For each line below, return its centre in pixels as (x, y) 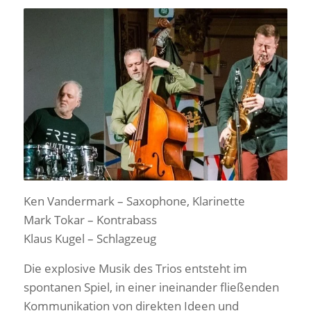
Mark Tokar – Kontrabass (90, 220)
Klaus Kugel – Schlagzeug (90, 239)
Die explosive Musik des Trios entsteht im (135, 269)
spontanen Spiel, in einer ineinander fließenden (151, 287)
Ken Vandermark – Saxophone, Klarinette (134, 201)
